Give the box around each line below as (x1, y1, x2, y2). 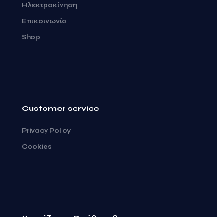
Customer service (22, 103, 99, 113)
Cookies (22, 142, 52, 151)
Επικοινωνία (22, 17, 67, 25)
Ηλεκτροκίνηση (22, 1, 77, 9)
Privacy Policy (22, 126, 71, 135)
